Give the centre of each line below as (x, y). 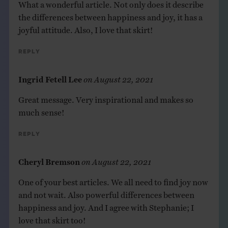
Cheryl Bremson (49, 159)
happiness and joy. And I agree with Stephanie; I (106, 205)
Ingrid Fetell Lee (50, 77)
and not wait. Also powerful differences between (106, 192)
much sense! (41, 110)
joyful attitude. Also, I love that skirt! (85, 27)
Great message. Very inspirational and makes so (106, 97)
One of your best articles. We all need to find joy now (113, 179)
